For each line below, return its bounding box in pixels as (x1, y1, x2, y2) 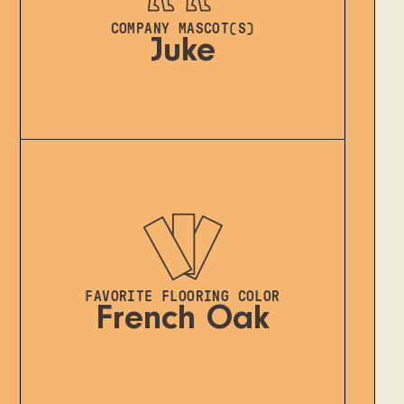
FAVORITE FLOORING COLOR (85, 289, 280, 305)
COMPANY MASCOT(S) (110, 21, 255, 36)
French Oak (96, 305, 270, 341)
